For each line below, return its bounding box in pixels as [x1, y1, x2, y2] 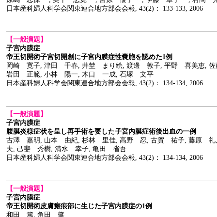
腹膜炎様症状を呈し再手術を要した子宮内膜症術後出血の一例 [6, 127, 196, 135]
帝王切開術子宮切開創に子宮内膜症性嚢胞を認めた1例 [6, 53, 172, 61]
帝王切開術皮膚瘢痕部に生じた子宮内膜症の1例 [6, 202, 152, 210]
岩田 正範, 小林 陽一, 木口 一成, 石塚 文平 [6, 70, 154, 78]
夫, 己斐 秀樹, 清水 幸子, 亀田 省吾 [6, 145, 126, 153]
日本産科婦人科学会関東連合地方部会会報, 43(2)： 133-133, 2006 [6, 4, 203, 12]
